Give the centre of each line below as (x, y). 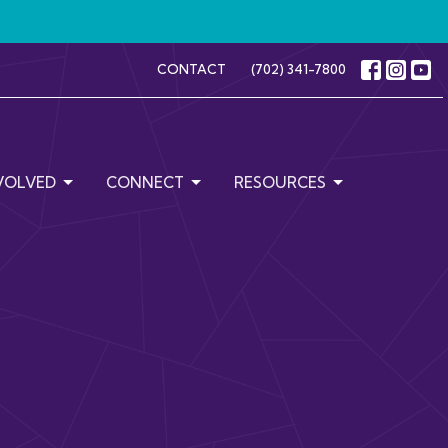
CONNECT (145, 183)
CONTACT (191, 69)
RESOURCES (280, 183)
